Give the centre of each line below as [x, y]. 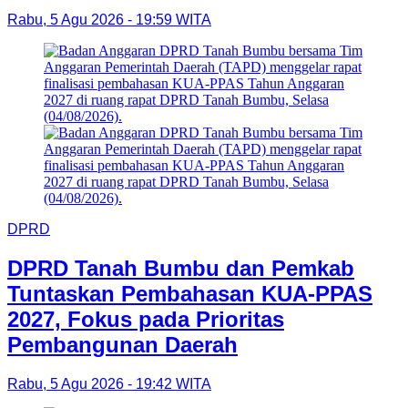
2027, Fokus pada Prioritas [146, 319]
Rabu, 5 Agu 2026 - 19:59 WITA [109, 19]
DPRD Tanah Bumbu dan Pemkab [181, 268]
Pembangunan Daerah [122, 344]
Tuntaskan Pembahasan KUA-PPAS [190, 293]
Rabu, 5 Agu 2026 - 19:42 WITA [109, 383]
